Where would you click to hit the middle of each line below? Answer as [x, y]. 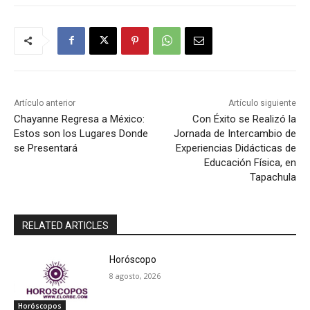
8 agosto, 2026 [135, 275]
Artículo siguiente [262, 103]
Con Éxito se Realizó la [244, 119]
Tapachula [273, 177]
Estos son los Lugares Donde [81, 133]
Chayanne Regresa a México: [79, 119]
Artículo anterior [45, 103]
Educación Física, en [250, 162]
